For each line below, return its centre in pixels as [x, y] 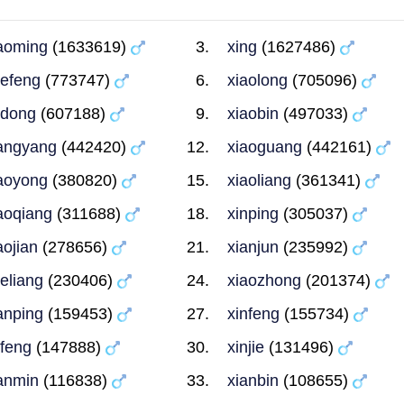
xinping [253, 214]
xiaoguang [265, 147]
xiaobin [253, 114]
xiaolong [258, 80]
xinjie [246, 347]
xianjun [253, 247]
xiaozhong [265, 280]
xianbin [253, 381]
